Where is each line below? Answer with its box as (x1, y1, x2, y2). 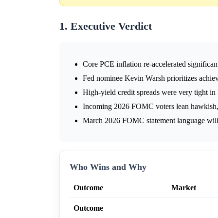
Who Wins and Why (70, 162, 146, 172)
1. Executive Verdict (59, 20, 152, 33)
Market (171, 183, 196, 192)
